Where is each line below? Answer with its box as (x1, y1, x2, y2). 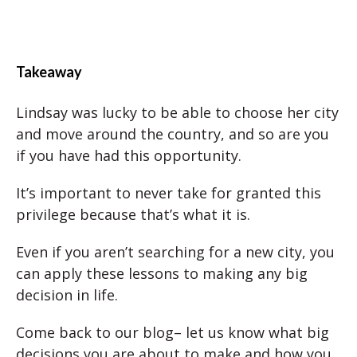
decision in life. (16, 285, 118, 305)
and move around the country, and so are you (16, 124, 329, 144)
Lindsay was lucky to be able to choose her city (16, 103, 339, 123)
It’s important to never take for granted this (16, 183, 321, 203)
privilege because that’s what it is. (16, 205, 250, 225)
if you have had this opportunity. (16, 146, 241, 166)
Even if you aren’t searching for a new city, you (16, 242, 335, 262)
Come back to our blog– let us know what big (16, 323, 329, 343)
